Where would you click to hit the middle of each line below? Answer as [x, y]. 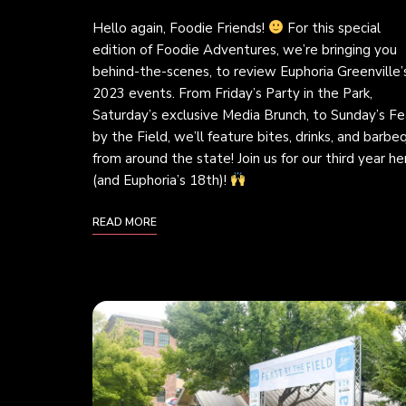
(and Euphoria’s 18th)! [161, 180]
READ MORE [125, 222]
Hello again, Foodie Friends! [180, 28]
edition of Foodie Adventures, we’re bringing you [245, 49]
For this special [333, 28]
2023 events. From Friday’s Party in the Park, [232, 93]
